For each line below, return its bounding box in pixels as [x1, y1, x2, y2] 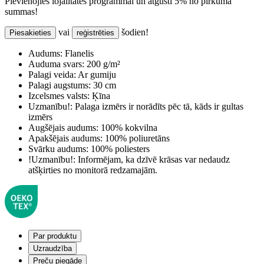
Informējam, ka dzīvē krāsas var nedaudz [75, 154, 230, 165]
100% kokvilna [98, 123, 157, 133]
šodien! [119, 27, 148, 38]
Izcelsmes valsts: [28, 91, 90, 101]
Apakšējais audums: [28, 133, 103, 144]
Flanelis [62, 48, 94, 59]
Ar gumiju [76, 70, 116, 80]
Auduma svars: [28, 59, 84, 70]
